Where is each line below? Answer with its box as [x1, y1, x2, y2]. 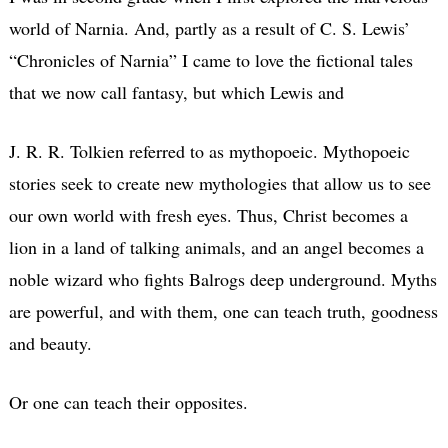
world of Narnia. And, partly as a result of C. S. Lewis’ [8, 15, 410, 40]
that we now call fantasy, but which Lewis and [8, 79, 344, 104]
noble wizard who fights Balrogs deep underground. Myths [8, 266, 437, 291]
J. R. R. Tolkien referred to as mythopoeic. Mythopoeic [8, 138, 410, 163]
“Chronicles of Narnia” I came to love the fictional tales [8, 47, 413, 72]
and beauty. [8, 330, 92, 355]
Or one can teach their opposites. [8, 389, 248, 414]
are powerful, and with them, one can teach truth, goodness [8, 298, 438, 323]
